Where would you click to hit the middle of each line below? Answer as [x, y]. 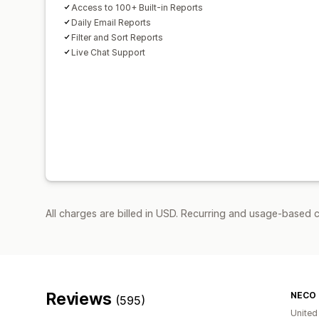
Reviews [81, 299]
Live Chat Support [108, 52]
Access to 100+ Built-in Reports [137, 7]
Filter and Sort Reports [117, 37]
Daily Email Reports [111, 22]
